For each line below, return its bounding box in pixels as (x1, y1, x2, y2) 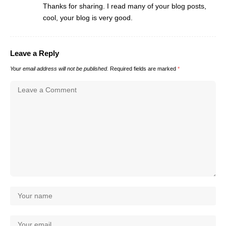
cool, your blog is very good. (43, 13, 133, 22)
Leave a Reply (10, 48, 59, 58)
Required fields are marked (110, 65, 178, 72)
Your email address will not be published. (10, 65, 108, 72)
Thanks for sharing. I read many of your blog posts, (43, 2, 206, 10)
